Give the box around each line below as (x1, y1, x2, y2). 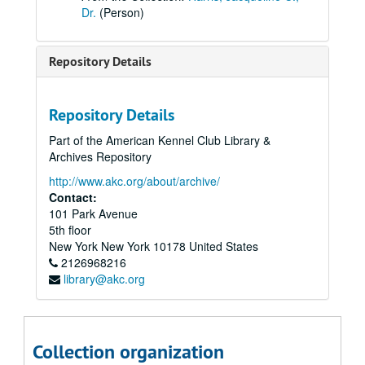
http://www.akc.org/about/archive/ (49, 173, 220, 190)
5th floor (49, 222, 91, 239)
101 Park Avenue (49, 205, 138, 222)
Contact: (49, 189, 97, 206)
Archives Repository (49, 148, 152, 165)
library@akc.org (64, 270, 145, 288)
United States (189, 238, 258, 255)
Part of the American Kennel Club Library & (49, 132, 270, 149)
